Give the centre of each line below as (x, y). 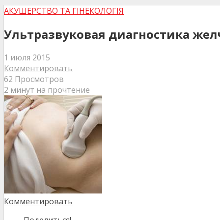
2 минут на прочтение (47, 90)
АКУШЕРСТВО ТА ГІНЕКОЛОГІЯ (64, 11)
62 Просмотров (34, 79)
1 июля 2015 (27, 57)
